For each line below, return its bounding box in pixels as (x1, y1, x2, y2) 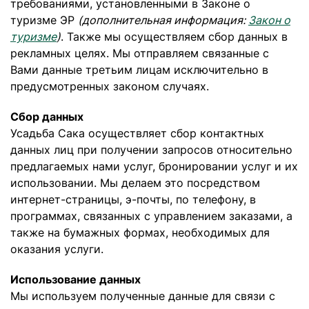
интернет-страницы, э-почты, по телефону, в (10, 192, 256, 206)
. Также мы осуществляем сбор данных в (61, 30, 288, 43)
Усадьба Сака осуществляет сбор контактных (10, 126, 264, 140)
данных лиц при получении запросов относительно (10, 143, 292, 157)
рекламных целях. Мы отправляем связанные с (10, 46, 269, 60)
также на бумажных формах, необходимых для (10, 226, 270, 239)
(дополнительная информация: (78, 13, 246, 27)
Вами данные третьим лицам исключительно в (10, 63, 268, 77)
